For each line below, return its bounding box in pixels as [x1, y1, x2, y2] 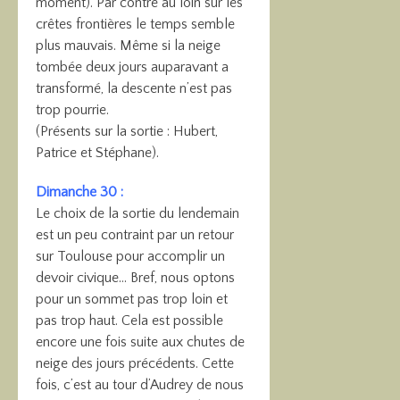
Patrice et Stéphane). [36, 145, 159, 161]
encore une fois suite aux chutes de [36, 334, 245, 350]
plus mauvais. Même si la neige [36, 37, 221, 54]
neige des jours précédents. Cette [36, 355, 234, 371]
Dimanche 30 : [36, 184, 123, 200]
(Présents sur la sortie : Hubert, [36, 123, 218, 139]
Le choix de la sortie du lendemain [36, 205, 239, 221]
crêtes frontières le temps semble [36, 16, 235, 32]
